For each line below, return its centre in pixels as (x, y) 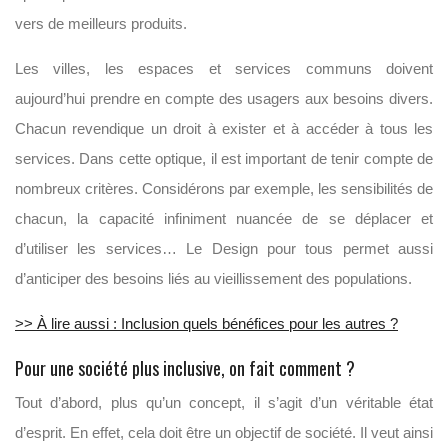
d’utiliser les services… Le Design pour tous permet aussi (224, 248)
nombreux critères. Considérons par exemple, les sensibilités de (224, 188)
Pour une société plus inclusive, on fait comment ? (185, 367)
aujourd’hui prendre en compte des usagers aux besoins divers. (224, 98)
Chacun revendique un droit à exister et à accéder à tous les (224, 128)
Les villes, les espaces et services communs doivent (224, 68)
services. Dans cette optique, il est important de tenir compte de (224, 158)
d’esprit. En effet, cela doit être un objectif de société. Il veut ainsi (224, 432)
